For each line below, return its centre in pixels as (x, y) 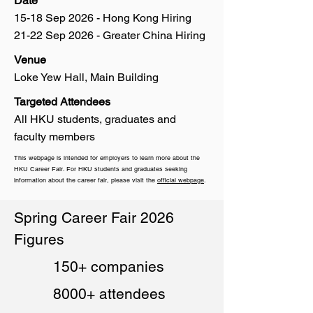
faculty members (54, 137)
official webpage (181, 180)
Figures (39, 239)
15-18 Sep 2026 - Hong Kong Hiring (103, 18)
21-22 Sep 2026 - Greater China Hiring (110, 35)
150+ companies (109, 267)
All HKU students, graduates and (95, 119)
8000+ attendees (109, 294)
